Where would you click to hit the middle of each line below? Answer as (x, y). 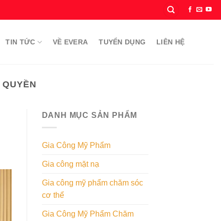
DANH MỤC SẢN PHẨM (90, 115)
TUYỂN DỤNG (122, 42)
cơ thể (53, 195)
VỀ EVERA (70, 42)
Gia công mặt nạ (70, 164)
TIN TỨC (20, 42)
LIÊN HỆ (171, 42)
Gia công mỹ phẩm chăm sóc (92, 183)
